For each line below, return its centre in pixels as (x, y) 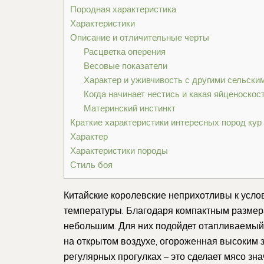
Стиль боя (91, 164)
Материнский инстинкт (129, 108)
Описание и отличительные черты (140, 37)
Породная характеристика (123, 9)
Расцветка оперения (124, 51)
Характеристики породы (119, 150)
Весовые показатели (125, 65)
